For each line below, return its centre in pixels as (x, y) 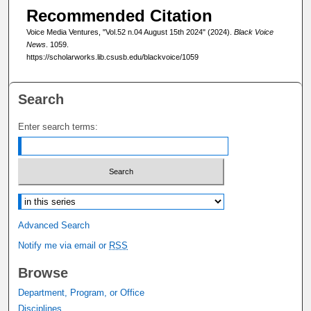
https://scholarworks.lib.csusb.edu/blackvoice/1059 (112, 57)
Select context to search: (69, 196)
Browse (43, 272)
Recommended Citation (119, 16)
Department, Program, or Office (82, 292)
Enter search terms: (58, 127)
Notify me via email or (64, 245)
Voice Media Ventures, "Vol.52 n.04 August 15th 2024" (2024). (130, 32)
